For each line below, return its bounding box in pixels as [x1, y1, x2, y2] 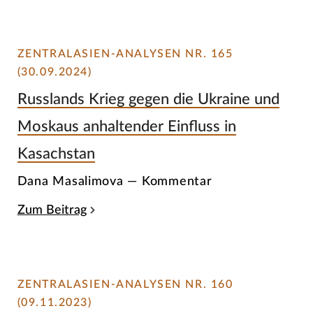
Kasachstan [17, 145, 95, 161]
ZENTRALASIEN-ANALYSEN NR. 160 [17, 278, 233, 290]
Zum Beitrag [17, 203, 87, 216]
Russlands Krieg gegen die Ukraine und [17, 91, 279, 107]
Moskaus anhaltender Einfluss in [17, 118, 236, 134]
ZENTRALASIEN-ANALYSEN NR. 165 [17, 48, 233, 60]
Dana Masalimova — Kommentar [17, 175, 212, 189]
